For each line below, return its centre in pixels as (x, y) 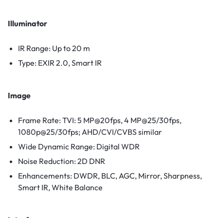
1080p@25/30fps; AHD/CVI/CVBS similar (90, 132)
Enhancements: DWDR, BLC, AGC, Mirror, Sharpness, (110, 176)
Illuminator (27, 24)
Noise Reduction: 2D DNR (61, 161)
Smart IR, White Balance (60, 188)
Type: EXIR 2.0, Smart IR (60, 63)
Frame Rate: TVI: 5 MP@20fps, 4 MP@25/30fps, (100, 120)
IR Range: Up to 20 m (54, 48)
